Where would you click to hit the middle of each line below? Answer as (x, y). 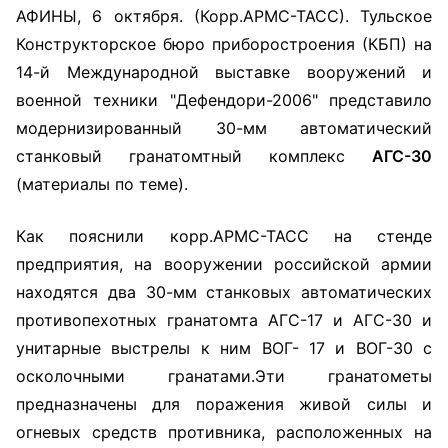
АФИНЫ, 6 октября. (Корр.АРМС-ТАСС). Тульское (224, 16)
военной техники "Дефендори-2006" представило (224, 100)
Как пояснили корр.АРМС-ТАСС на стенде (224, 236)
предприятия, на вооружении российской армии (224, 264)
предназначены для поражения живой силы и (224, 404)
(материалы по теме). (102, 184)
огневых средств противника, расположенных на (224, 432)
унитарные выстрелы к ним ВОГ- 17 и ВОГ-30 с (224, 348)
